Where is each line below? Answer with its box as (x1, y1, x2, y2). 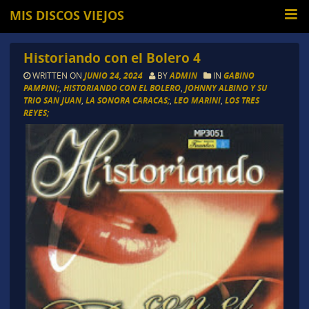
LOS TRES (224, 94, 259, 107)
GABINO (223, 70, 255, 82)
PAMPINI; (23, 82, 59, 94)
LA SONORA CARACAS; (85, 94, 170, 107)
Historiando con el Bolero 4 (23, 48, 201, 68)
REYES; (23, 107, 49, 119)
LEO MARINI (173, 94, 221, 107)
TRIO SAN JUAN (23, 94, 81, 107)
